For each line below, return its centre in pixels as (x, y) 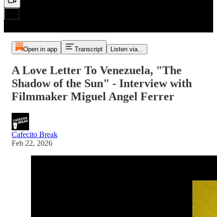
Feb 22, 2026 (32, 143)
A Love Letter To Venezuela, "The (97, 70)
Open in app (40, 49)
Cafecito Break (35, 134)
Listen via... (127, 49)
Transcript (88, 49)
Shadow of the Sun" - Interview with (102, 83)
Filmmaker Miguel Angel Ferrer (93, 96)
